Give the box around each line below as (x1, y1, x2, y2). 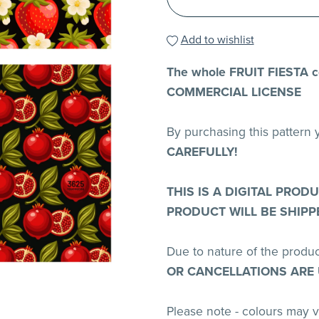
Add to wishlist (180, 33, 254, 48)
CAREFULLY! (166, 145, 238, 160)
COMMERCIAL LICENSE (166, 85, 301, 100)
